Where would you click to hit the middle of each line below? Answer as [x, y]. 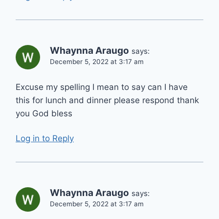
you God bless [44, 114]
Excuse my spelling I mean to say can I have [102, 87]
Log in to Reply [45, 138]
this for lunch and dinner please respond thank [107, 100]
